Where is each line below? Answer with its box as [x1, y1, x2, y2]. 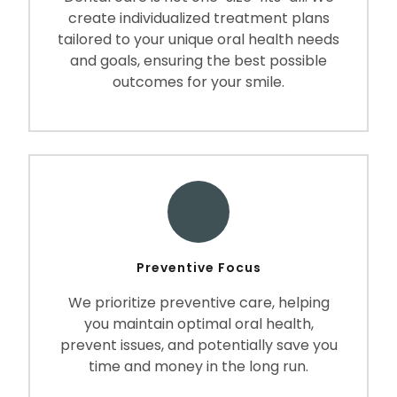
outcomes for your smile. [113, 72, 284, 92]
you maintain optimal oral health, [83, 314, 314, 334]
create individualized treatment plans [67, 8, 330, 28]
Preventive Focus [136, 259, 261, 276]
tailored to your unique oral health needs [58, 29, 339, 50]
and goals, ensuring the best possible [70, 51, 327, 71]
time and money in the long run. [89, 356, 308, 377]
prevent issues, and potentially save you [59, 335, 338, 355]
